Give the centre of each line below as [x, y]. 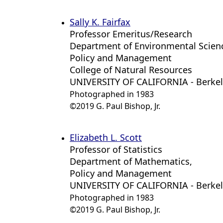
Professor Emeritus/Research [131, 34]
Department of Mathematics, [131, 161]
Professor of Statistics [116, 149]
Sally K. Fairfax [100, 22]
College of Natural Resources [131, 70]
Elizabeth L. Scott [106, 137]
